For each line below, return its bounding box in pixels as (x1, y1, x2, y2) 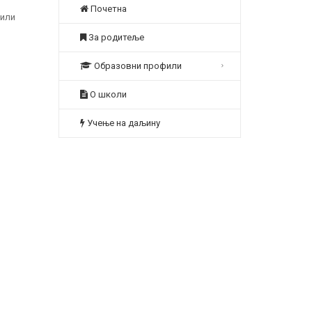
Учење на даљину (84, 118, 160, 128)
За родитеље (86, 32, 144, 42)
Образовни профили (91, 61, 182, 71)
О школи (87, 89, 127, 100)
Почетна (88, 3, 127, 14)
